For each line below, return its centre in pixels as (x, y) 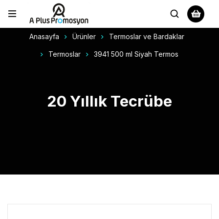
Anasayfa (44, 36)
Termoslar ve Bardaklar (147, 36)
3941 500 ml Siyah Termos (136, 54)
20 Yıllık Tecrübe (109, 101)
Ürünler (84, 36)
